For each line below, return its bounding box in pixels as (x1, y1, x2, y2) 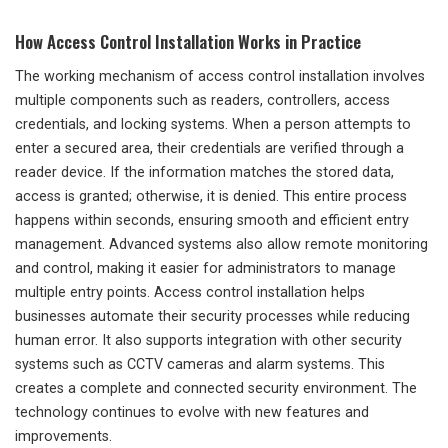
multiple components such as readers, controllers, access (15, 92, 390, 110)
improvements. (15, 428, 112, 446)
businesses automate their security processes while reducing (15, 308, 410, 326)
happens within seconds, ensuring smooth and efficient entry (15, 212, 409, 230)
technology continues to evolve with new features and (15, 404, 369, 422)
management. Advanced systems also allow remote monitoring (15, 236, 428, 254)
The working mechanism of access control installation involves (15, 68, 425, 86)
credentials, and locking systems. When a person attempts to (15, 116, 411, 134)
